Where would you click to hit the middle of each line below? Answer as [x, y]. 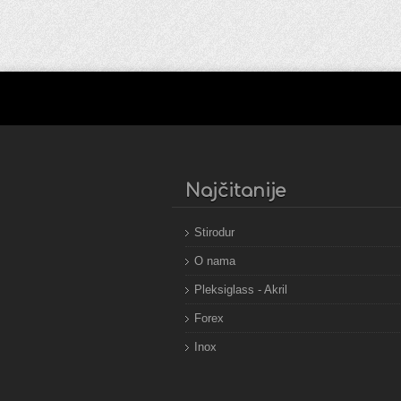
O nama [215, 261]
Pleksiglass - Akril [241, 290]
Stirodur [214, 232]
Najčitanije [235, 191]
